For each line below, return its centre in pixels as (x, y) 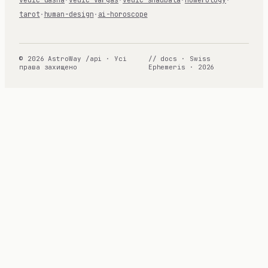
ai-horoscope (123, 14)
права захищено (48, 67)
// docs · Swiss (179, 58)
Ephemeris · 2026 (181, 67)
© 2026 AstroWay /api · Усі (73, 58)
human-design (69, 14)
